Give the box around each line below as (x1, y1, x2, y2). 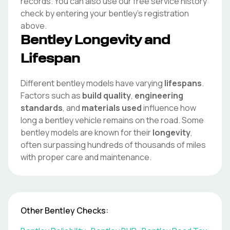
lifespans (164, 78, 202, 89)
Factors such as (21, 90, 81, 101)
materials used (82, 102, 142, 113)
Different (21, 78, 56, 89)
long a (21, 114, 43, 126)
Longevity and (71, 35, 170, 47)
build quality (82, 90, 131, 101)
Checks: (75, 205, 108, 216)
